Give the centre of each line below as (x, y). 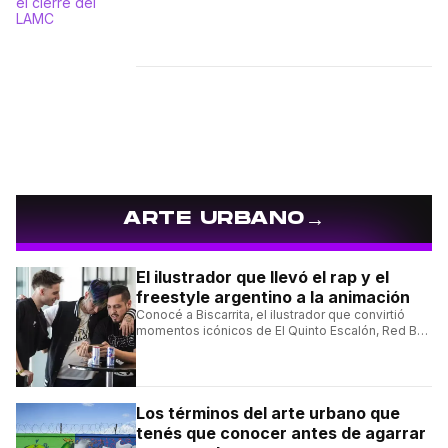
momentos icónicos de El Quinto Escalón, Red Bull (283, 330)
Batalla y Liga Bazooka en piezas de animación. (275, 346)
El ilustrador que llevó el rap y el (262, 276)
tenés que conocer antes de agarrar (281, 432)
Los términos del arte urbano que (268, 412)
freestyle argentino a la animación (273, 296)
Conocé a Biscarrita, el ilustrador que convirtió (270, 314)
